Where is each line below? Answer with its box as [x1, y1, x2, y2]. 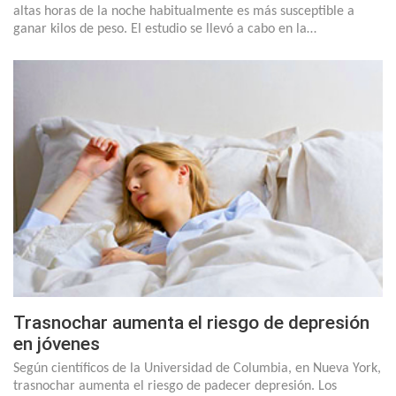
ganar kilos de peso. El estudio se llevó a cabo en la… [13, 22, 316, 37]
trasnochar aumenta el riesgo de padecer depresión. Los [13, 378, 337, 393]
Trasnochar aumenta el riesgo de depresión [13, 311, 369, 333]
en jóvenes [13, 332, 100, 354]
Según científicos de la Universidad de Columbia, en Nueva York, [13, 361, 381, 376]
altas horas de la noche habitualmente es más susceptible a [13, 4, 354, 19]
